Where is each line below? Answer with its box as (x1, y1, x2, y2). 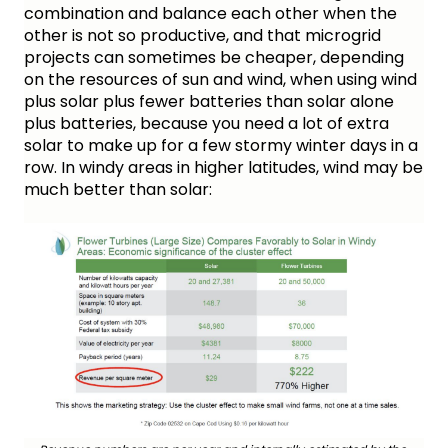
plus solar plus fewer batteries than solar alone (24, 90, 394, 114)
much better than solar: (24, 178, 212, 202)
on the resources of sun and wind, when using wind (24, 68, 417, 92)
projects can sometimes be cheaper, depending (24, 46, 404, 70)
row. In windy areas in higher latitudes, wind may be (24, 156, 423, 180)
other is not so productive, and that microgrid (24, 24, 381, 48)
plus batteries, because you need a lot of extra (24, 112, 389, 136)
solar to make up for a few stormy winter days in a (24, 134, 418, 158)
